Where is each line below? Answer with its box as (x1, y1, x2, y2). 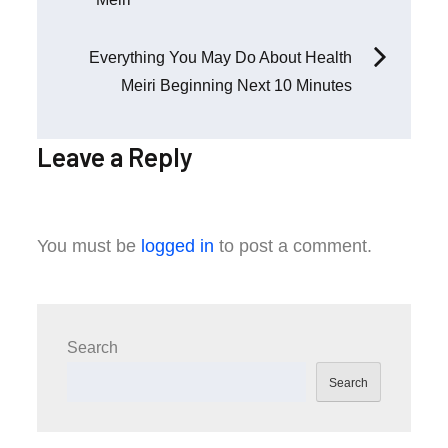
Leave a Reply (37, 140, 194, 172)
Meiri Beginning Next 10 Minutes (120, 76, 352, 94)
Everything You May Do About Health (88, 48, 352, 66)
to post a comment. (214, 235, 373, 256)
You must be (37, 235, 142, 256)
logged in (141, 235, 215, 256)
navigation (57, 3, 251, 54)
